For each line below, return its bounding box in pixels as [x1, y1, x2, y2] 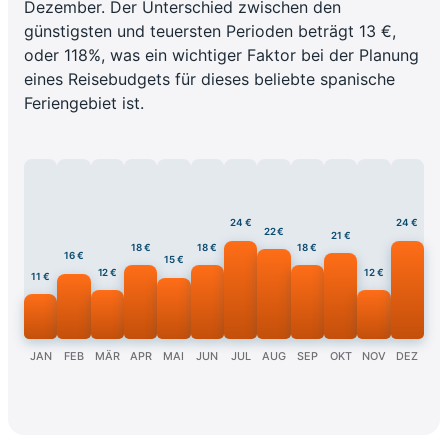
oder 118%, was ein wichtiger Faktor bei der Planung [24, 44, 419, 65]
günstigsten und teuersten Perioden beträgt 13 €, [24, 20, 396, 41]
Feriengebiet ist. [24, 92, 144, 113]
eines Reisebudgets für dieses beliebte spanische [24, 68, 395, 89]
